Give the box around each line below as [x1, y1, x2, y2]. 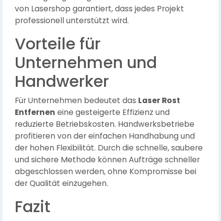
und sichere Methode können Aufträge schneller [15, 154, 200, 165]
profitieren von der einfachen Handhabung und [15, 131, 195, 141]
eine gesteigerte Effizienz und [55, 107, 170, 117]
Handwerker [15, 70, 109, 92]
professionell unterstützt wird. [15, 15, 129, 26]
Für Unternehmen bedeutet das [15, 95, 138, 106]
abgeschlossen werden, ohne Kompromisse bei [15, 166, 196, 177]
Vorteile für [15, 33, 101, 55]
